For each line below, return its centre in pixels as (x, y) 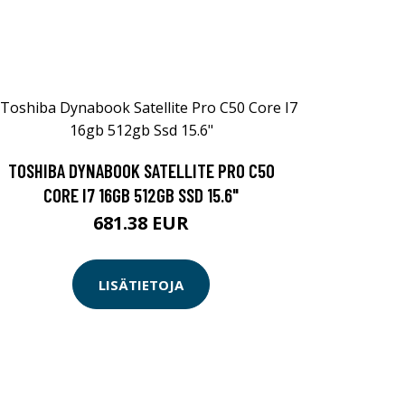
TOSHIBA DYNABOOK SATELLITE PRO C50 (141, 171)
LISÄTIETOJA (141, 284)
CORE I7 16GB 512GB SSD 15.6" (141, 195)
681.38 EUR (141, 223)
